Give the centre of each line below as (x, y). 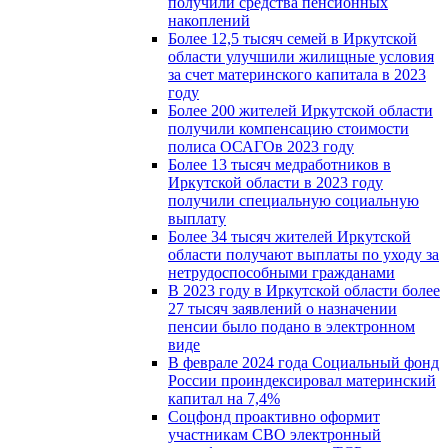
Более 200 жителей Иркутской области (300, 110)
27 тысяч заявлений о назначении (282, 308)
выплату (197, 218)
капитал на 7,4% (224, 398)
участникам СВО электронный (274, 434)
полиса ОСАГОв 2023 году (261, 146)
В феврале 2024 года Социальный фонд (303, 362)
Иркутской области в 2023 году (275, 182)
